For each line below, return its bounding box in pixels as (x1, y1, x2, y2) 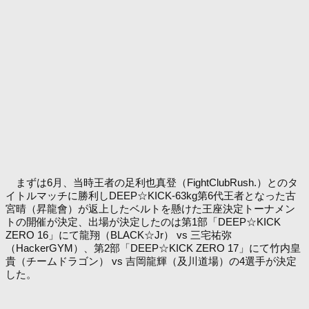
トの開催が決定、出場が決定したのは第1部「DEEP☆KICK (6, 215, 281, 228)
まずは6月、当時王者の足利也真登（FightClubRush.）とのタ (6, 176, 298, 188)
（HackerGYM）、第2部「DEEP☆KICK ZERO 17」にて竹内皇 (6, 241, 301, 254)
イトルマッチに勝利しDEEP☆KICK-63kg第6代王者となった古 (6, 189, 296, 201)
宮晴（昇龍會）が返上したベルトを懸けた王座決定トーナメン (6, 202, 295, 215)
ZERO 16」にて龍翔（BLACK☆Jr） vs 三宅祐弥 (6, 228, 232, 241)
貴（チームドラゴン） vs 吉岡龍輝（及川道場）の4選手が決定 (6, 255, 297, 267)
